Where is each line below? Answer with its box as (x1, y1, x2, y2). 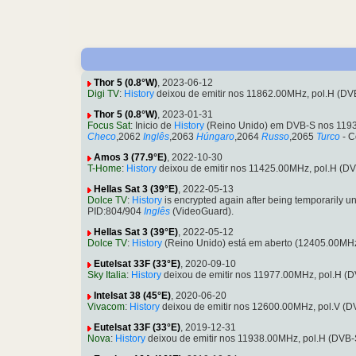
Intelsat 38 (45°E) (94, 290, 171, 302)
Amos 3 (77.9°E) (94, 152, 167, 164)
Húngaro (196, 131, 234, 143)
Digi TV (87, 88, 119, 100)
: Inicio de (130, 120, 174, 132)
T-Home (87, 163, 122, 175)
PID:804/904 (87, 206, 141, 218)
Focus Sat (87, 120, 130, 132)
